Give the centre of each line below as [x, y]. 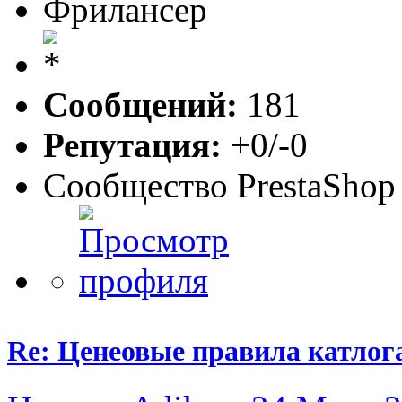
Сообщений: [140, 104]
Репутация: [132, 144]
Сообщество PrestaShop [219, 185]
